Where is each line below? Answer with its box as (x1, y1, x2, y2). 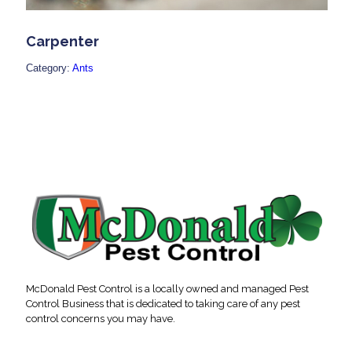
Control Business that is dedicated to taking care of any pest (26, 298, 300, 310)
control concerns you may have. (26, 313, 175, 324)
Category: (26, 62, 70, 74)
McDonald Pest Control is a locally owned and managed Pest (26, 283, 309, 295)
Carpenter (26, 33, 99, 49)
